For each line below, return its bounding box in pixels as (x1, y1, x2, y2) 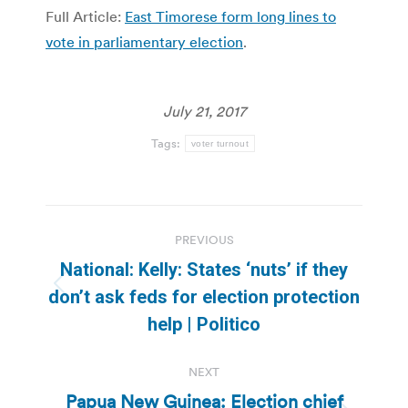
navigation (45, 245, 192, 282)
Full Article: (46, 6, 125, 25)
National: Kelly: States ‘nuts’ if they (60, 258, 348, 280)
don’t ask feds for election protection (48, 285, 360, 308)
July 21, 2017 (162, 101, 246, 120)
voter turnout (191, 138, 249, 148)
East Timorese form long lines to (125, 6, 336, 25)
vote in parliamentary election (46, 32, 243, 51)
